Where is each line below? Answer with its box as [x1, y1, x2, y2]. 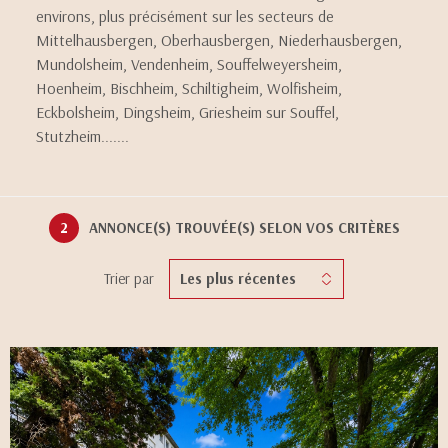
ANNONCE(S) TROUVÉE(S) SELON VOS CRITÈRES [88, 218, 400, 237]
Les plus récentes [180, 269, 296, 288]
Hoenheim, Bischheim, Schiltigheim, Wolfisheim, [36, 78, 342, 98]
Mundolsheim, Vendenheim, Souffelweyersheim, [36, 54, 342, 74]
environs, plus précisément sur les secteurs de [36, 6, 334, 26]
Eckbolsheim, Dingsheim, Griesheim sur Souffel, [36, 102, 339, 122]
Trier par [104, 269, 154, 288]
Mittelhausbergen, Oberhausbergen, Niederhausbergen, [36, 30, 402, 50]
